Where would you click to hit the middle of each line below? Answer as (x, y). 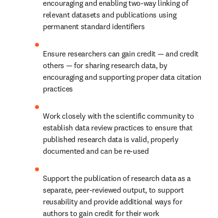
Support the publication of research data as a (117, 178)
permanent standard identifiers (94, 26)
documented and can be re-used (96, 151)
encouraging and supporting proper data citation (122, 77)
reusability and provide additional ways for (113, 201)
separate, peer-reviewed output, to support (113, 190)
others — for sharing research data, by (105, 65)
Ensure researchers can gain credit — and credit (121, 54)
